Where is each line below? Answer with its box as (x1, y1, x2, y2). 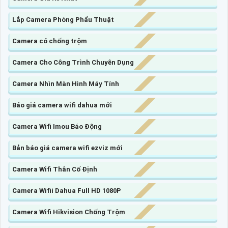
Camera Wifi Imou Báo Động (12, 123, 102, 131)
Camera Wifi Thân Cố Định (12, 165, 97, 174)
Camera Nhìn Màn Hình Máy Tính (12, 80, 119, 88)
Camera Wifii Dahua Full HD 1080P (12, 187, 121, 195)
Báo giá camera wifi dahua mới (12, 101, 112, 109)
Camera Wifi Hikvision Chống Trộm (12, 208, 125, 216)
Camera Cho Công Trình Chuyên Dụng (12, 59, 134, 67)
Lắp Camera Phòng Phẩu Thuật (12, 16, 114, 24)
